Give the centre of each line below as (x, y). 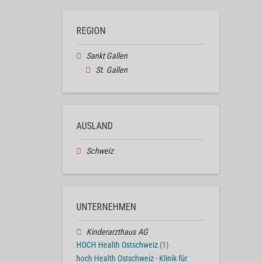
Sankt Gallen (107, 56)
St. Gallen (111, 70)
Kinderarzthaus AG (117, 232)
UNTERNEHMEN (106, 207)
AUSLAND (95, 126)
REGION (91, 31)
